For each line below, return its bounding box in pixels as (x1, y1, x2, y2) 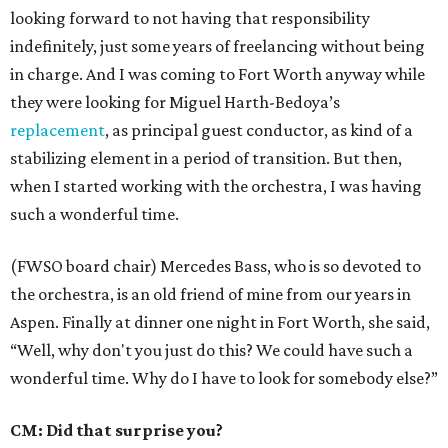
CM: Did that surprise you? (10, 420, 223, 441)
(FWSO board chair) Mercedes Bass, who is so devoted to (10, 256, 421, 277)
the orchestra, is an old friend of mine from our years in (10, 284, 411, 305)
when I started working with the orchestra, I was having (10, 176, 422, 197)
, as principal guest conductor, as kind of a (105, 120, 413, 141)
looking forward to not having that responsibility (10, 8, 370, 29)
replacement (10, 120, 105, 141)
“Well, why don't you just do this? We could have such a (10, 340, 413, 361)
